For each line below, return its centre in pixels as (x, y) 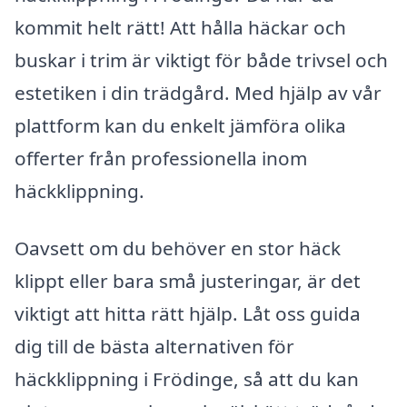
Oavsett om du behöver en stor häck (178, 248)
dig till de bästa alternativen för (154, 347)
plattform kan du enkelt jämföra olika (180, 125)
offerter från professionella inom (161, 158)
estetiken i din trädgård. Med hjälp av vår (198, 92)
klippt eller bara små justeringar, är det (188, 281)
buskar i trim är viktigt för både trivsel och (201, 60)
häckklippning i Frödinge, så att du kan (187, 379)
